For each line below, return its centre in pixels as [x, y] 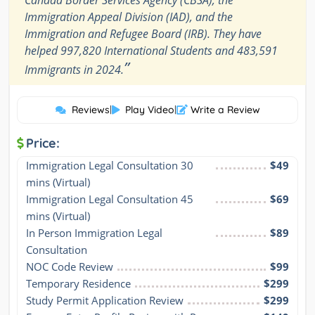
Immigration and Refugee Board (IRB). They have [143, 34]
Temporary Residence [78, 284]
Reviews [90, 110]
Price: [43, 143]
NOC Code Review [70, 267]
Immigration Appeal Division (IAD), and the [129, 17]
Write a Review [224, 110]
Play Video [149, 110]
